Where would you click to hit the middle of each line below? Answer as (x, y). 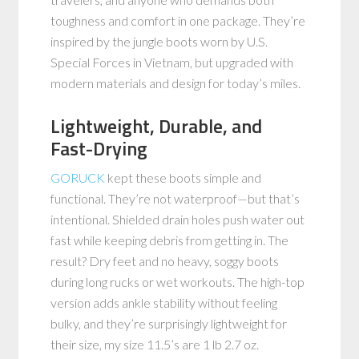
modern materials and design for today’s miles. (176, 83)
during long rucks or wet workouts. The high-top (178, 281)
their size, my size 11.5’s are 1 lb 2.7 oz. (155, 344)
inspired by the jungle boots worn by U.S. (159, 41)
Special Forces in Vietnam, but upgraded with (172, 62)
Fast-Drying (99, 148)
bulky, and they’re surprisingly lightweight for (169, 323)
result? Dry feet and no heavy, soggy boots (165, 260)
